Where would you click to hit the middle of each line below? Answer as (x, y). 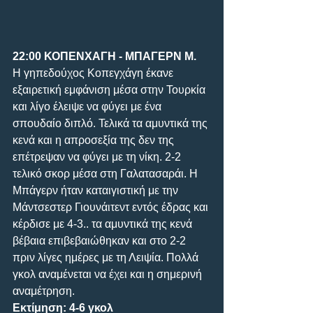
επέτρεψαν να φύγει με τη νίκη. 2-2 (98, 156)
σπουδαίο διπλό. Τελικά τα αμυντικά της (111, 123)
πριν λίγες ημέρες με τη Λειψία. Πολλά (107, 257)
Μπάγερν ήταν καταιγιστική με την (97, 190)
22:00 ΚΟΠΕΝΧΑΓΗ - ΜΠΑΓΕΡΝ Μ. (104, 56)
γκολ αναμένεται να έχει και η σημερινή (109, 274)
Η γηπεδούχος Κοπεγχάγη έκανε (94, 73)
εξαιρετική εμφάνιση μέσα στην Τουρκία (110, 89)
